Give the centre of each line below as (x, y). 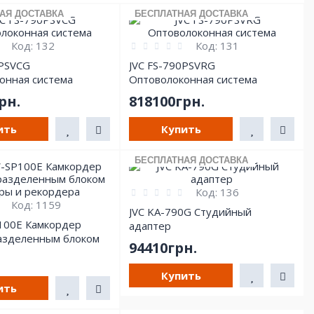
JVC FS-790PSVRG (172, 65)
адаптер (150, 225)
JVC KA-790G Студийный (191, 211)
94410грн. (163, 247)
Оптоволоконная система (193, 79)
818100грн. (167, 101)
